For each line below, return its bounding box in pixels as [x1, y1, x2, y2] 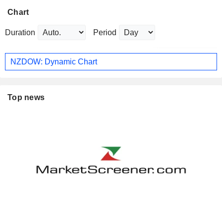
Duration [5, 28, 35, 37]
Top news [7, 93, 45, 102]
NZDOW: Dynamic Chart [10, 57, 97, 66]
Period [93, 28, 116, 37]
